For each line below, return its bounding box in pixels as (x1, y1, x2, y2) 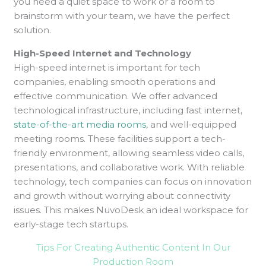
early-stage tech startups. (14, 218, 129, 230)
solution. (14, 24, 52, 36)
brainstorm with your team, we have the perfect (14, 9, 230, 21)
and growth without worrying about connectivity (14, 189, 231, 201)
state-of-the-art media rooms (14, 118, 147, 130)
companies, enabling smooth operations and (14, 75, 216, 87)
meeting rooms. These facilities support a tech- (14, 132, 226, 144)
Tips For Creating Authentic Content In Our (36, 241, 230, 253)
